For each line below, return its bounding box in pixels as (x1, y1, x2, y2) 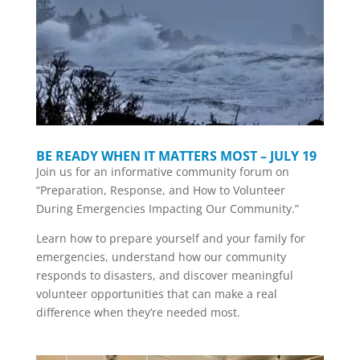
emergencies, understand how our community (35, 249, 286, 265)
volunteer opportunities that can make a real (35, 286, 277, 302)
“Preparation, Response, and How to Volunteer (35, 182, 285, 198)
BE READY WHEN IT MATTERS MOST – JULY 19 (35, 147, 317, 166)
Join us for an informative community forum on (35, 164, 289, 180)
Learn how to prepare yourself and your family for (35, 231, 305, 247)
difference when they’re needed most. (35, 305, 240, 321)
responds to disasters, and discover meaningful (35, 268, 293, 284)
